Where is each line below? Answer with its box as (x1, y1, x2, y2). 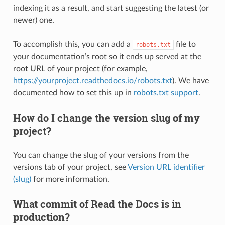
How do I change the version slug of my (13, 110, 200, 124)
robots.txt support (133, 88, 198, 97)
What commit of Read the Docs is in (13, 197, 181, 210)
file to (173, 40, 196, 48)
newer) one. (13, 16, 54, 24)
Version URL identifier (127, 163, 205, 171)
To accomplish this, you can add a (13, 40, 133, 48)
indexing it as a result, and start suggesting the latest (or (13, 4, 209, 12)
